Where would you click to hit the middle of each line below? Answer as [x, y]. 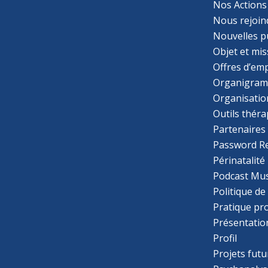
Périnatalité [239, 160]
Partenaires [240, 129]
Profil [225, 238]
